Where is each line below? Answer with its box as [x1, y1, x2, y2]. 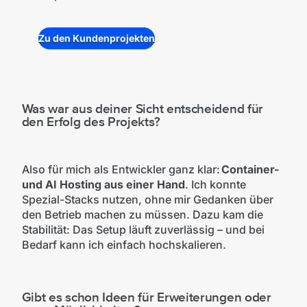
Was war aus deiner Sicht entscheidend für [21, 100, 263, 117]
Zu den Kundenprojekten [38, 32, 155, 44]
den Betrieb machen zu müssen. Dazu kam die [21, 208, 263, 222]
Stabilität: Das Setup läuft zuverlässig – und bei [21, 223, 265, 237]
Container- [221, 162, 279, 177]
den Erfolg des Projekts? [21, 113, 160, 130]
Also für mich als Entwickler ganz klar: [21, 162, 221, 177]
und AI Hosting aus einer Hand [21, 177, 185, 192]
